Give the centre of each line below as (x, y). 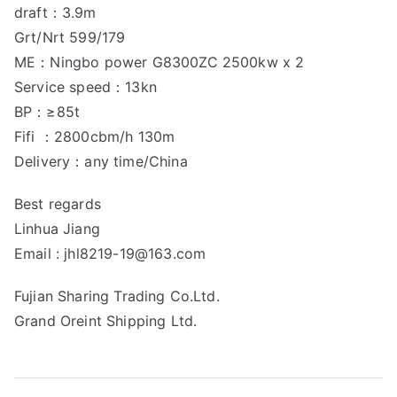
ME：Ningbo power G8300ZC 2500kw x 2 (160, 62)
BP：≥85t (47, 112)
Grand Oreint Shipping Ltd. (106, 321)
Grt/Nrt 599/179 (70, 37)
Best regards (58, 204)
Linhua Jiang (57, 229)
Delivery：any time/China (101, 161)
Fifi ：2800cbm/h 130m (95, 136)
